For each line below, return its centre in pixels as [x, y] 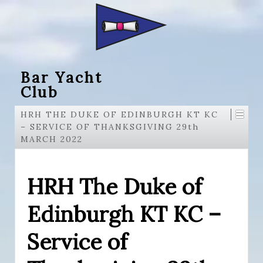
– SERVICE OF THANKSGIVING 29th [110, 127]
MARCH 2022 [52, 139]
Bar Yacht [62, 77]
